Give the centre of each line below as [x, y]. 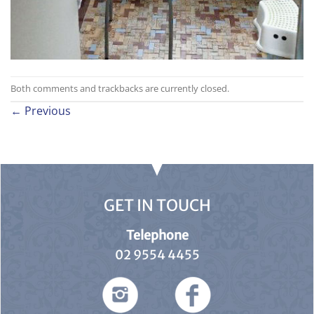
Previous [46, 110]
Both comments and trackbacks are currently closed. [120, 88]
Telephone [157, 235]
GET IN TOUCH [157, 205]
